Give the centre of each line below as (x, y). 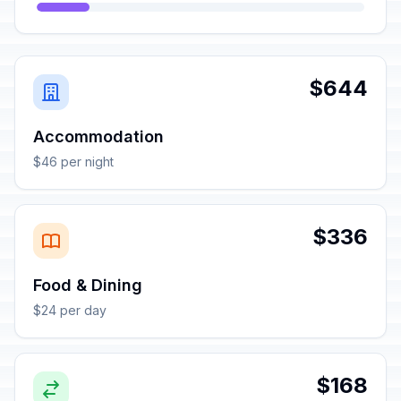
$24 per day (70, 310)
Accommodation (98, 137)
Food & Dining (88, 285)
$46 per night (73, 162)
